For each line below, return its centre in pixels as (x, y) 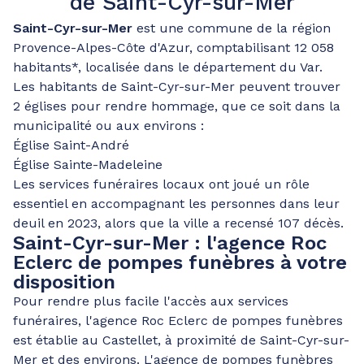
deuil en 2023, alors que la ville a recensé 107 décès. (178, 223)
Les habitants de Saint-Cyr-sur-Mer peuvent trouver (177, 87)
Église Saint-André (71, 145)
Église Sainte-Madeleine (88, 165)
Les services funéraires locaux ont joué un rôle (161, 184)
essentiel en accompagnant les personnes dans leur (176, 204)
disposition (64, 282)
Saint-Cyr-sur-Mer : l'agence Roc (170, 243)
